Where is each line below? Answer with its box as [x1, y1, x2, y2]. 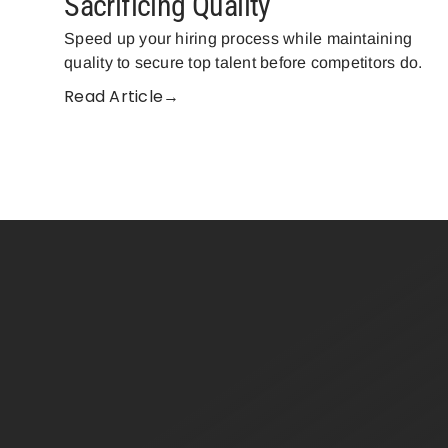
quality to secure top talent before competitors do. [64, 53, 423, 71]
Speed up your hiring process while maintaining [64, 29, 413, 47]
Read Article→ [64, 84, 180, 108]
